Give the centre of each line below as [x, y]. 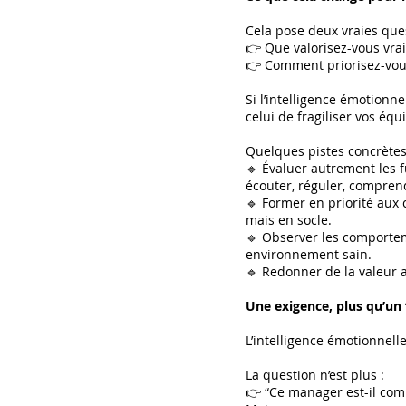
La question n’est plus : [317, 375]
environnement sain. [309, 254]
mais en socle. [289, 220]
